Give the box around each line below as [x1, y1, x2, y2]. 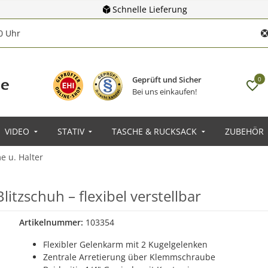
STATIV [57, 126, 84, 137]
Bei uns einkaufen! [132, 86, 197, 97]
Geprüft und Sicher [132, 74, 202, 85]
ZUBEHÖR [224, 126, 264, 137]
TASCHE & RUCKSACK [112, 126, 197, 137]
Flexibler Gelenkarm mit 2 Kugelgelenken [42, 239, 208, 250]
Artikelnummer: [19, 217, 86, 228]
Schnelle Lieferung [112, 4, 187, 15]
